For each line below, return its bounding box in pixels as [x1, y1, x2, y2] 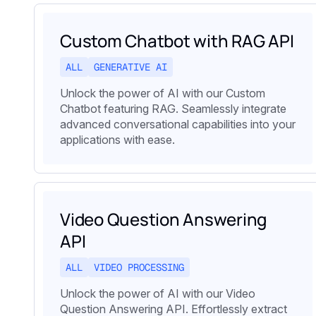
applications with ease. [60, 133, 175, 147]
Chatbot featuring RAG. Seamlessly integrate [60, 102, 286, 116]
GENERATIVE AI [94, 61, 167, 74]
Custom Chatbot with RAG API [60, 29, 294, 53]
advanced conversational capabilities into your [60, 117, 296, 132]
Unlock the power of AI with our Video [60, 286, 255, 301]
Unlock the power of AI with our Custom [60, 86, 265, 101]
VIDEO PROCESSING [94, 261, 184, 274]
